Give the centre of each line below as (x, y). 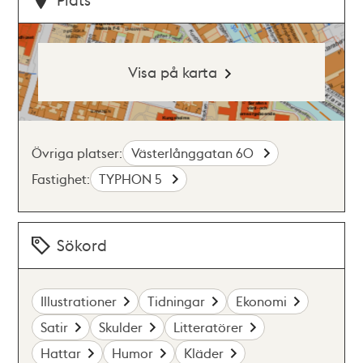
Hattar (61, 353)
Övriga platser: (77, 153)
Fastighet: (61, 179)
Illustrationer (79, 301)
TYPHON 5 (132, 179)
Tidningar (177, 301)
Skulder (121, 327)
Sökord (82, 245)
